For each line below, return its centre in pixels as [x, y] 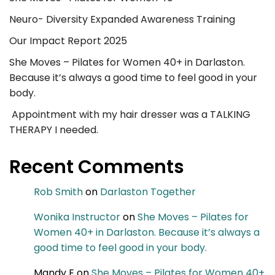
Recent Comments [97, 167]
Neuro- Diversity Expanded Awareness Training [122, 20]
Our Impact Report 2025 [68, 41]
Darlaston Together [148, 192]
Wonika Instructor [77, 217]
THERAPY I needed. [56, 130]
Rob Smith [58, 192]
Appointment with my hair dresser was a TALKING [130, 115]
